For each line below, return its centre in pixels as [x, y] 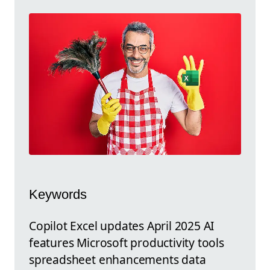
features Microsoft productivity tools [127, 242]
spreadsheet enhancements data [118, 259]
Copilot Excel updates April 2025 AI [122, 225]
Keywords [58, 194]
